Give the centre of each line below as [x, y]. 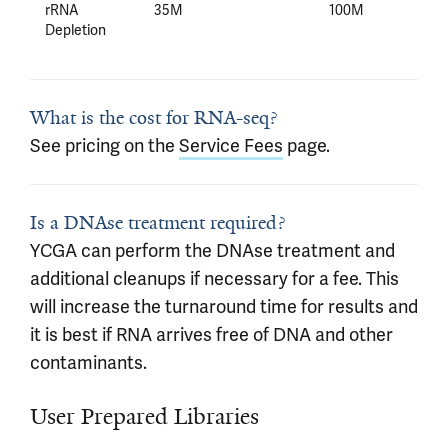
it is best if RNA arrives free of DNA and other [211, 334]
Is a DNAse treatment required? [157, 223]
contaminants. [88, 362]
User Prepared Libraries [144, 416]
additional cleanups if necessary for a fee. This [214, 278]
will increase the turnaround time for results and [224, 306]
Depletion [75, 30]
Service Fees [231, 145]
